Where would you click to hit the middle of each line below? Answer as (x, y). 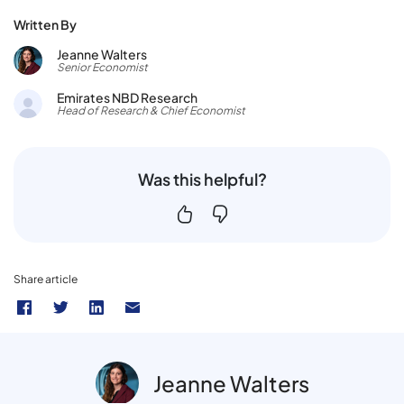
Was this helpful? (202, 179)
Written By (45, 24)
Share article (46, 279)
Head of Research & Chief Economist (151, 110)
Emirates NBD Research (127, 97)
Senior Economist (102, 67)
